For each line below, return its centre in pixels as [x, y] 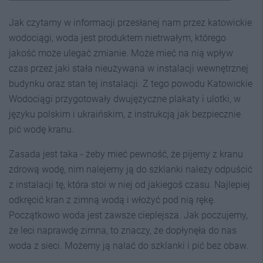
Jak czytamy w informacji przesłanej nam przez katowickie [130, 22]
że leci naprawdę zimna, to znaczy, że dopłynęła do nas [123, 230]
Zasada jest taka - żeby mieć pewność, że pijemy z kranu [126, 154]
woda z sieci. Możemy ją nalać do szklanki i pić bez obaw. [129, 245]
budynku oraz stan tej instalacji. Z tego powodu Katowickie [131, 83]
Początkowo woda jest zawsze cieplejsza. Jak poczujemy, [128, 215]
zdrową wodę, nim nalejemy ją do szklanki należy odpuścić [131, 169]
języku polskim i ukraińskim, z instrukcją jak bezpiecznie [125, 114]
